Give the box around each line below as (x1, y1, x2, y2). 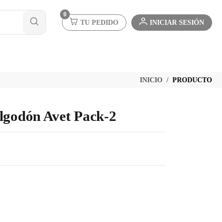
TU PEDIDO (80, 18, 118, 26)
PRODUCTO (172, 76, 212, 84)
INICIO (140, 76, 163, 84)
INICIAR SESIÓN (150, 18, 204, 26)
